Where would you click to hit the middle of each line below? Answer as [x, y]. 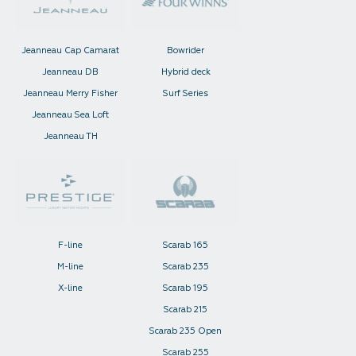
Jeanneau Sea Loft [70, 115]
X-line [70, 288]
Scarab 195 [186, 288]
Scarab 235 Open [186, 331]
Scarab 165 [186, 245]
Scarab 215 [186, 310]
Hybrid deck [186, 72]
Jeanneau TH [70, 136]
